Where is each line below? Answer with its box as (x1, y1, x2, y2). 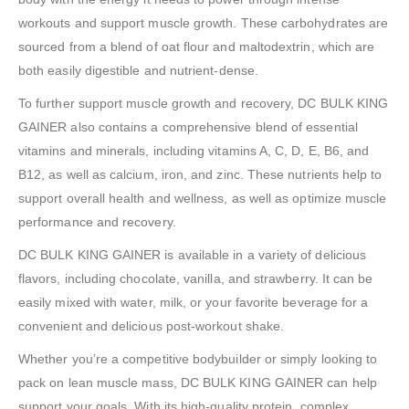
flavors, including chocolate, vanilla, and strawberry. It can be (18, 270, 373, 286)
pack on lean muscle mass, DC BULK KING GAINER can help (18, 374, 377, 390)
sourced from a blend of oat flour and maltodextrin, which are (18, 38, 375, 54)
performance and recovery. (18, 214, 176, 229)
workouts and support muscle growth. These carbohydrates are (18, 15, 389, 30)
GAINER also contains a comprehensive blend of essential (18, 119, 358, 134)
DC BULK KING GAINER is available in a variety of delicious (18, 246, 367, 262)
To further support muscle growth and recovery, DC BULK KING (18, 95, 389, 110)
